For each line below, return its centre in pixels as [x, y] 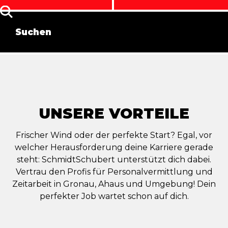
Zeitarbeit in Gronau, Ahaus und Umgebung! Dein [114, 184]
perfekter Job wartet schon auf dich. [114, 196]
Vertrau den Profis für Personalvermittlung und [114, 172]
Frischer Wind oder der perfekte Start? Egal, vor [114, 135]
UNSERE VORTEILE [114, 113]
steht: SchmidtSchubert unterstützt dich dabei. [114, 159]
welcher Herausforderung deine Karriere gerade [114, 147]
